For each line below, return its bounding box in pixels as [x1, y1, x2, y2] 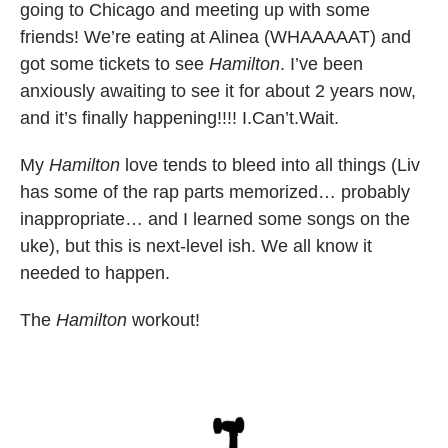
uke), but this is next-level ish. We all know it [20, 235, 372, 256]
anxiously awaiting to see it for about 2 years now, [20, 80, 416, 101]
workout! [127, 309, 200, 330]
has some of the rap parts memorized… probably [20, 181, 410, 202]
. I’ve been [280, 53, 363, 74]
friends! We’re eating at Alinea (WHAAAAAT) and [20, 26, 411, 47]
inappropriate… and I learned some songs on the [20, 208, 410, 229]
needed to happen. [20, 262, 170, 283]
